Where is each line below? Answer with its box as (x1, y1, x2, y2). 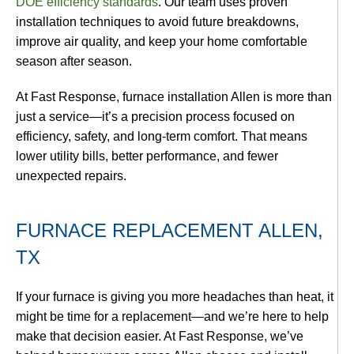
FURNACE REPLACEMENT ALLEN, (16, 220, 323, 241)
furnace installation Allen (122, 90, 260, 104)
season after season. (16, 55, 132, 68)
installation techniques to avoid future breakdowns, (16, 15, 299, 28)
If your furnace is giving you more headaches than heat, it (16, 290, 333, 303)
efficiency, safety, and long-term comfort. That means (16, 130, 307, 143)
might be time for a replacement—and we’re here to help (16, 310, 329, 323)
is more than (260, 90, 332, 104)
